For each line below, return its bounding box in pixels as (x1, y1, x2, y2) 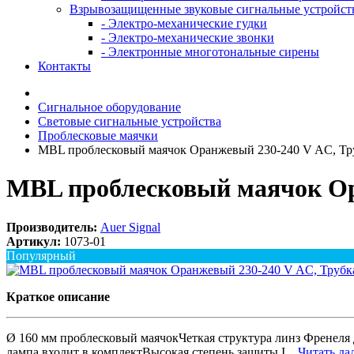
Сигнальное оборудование (38, 100, 181, 114)
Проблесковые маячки (38, 129, 158, 142)
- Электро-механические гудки (101, 17, 267, 30)
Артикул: (6, 234, 61, 248)
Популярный (6, 248, 76, 262)
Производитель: (6, 220, 97, 234)
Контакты (38, 59, 91, 73)
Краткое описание (6, 289, 110, 303)
